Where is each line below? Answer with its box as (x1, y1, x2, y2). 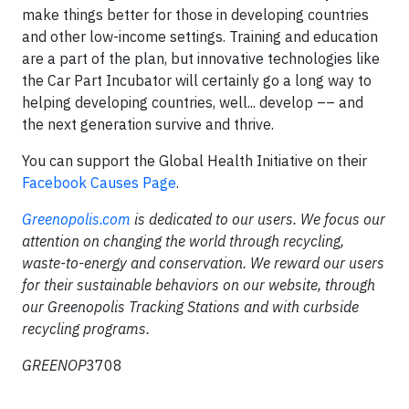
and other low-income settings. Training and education (22, 27, 378, 46)
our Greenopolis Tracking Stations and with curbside (22, 298, 359, 316)
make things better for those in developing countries (22, 5, 369, 24)
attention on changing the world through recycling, (22, 232, 344, 250)
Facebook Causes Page (22, 173, 176, 192)
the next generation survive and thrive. (22, 115, 274, 133)
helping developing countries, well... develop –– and (22, 93, 363, 111)
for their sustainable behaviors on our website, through (22, 276, 375, 294)
